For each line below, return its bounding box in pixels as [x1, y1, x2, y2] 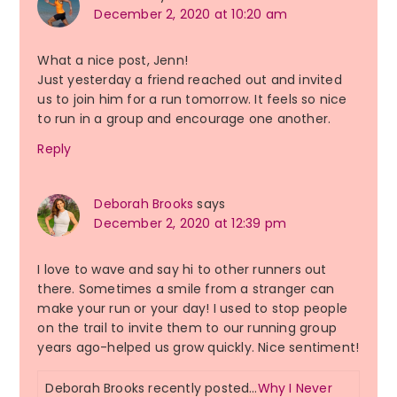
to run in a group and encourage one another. [37, 110, 331, 128]
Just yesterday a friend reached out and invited [37, 71, 342, 90]
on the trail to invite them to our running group [37, 319, 337, 338]
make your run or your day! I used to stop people [37, 300, 347, 318]
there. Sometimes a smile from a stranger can [37, 280, 335, 299]
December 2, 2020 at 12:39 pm [94, 214, 286, 233]
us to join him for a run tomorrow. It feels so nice [37, 90, 347, 109]
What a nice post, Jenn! [37, 51, 188, 70]
